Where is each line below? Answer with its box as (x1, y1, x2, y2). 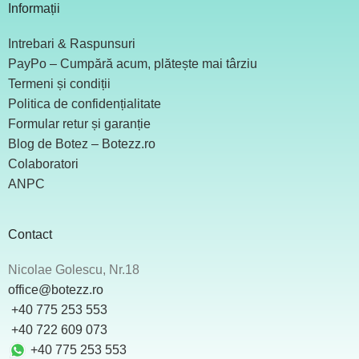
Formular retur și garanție (8, 116, 151, 131)
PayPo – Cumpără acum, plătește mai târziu (8, 56, 257, 71)
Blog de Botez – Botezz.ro (8, 136, 155, 151)
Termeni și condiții (8, 76, 111, 91)
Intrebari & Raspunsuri (8, 36, 135, 50)
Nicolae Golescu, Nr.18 (8, 262, 139, 276)
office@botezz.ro (8, 282, 103, 296)
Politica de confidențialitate (8, 96, 161, 111)
